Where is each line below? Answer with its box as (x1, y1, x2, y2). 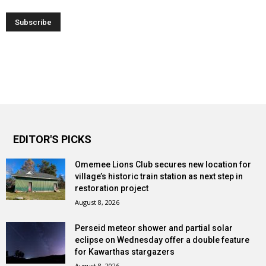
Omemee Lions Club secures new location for (75, 160, 251, 170)
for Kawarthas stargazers (75, 247, 175, 257)
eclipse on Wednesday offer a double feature (75, 235, 249, 245)
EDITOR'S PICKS (13, 133, 91, 146)
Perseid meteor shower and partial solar (75, 223, 233, 233)
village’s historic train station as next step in (75, 172, 243, 182)
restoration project (75, 183, 148, 194)
